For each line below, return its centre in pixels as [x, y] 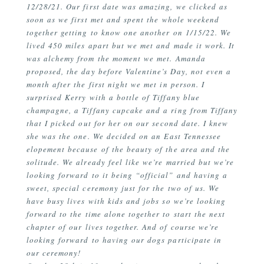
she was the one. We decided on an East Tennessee [124, 136]
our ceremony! [54, 253]
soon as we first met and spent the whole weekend [123, 20]
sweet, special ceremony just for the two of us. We [123, 188]
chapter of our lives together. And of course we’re [123, 227]
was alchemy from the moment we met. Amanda [116, 59]
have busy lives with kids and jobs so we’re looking [126, 201]
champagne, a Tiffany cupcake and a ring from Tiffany [132, 110]
